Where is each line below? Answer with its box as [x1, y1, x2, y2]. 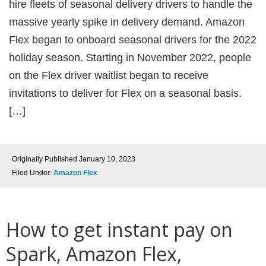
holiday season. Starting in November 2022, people [9, 52, 251, 64]
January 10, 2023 [79, 155, 135, 163]
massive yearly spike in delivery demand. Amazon [9, 16, 245, 28]
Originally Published [12, 155, 79, 163]
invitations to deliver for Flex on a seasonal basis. [9, 87, 242, 99]
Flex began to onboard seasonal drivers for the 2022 [9, 34, 256, 46]
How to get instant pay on [6, 217, 233, 242]
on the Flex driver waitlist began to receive [9, 69, 208, 81]
